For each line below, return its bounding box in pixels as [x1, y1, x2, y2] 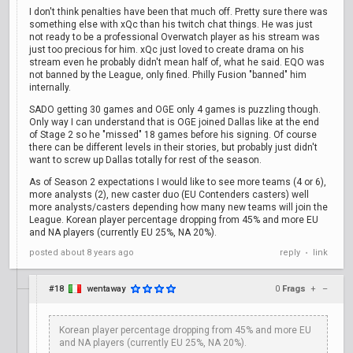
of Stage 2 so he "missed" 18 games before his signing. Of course [29, 129, 317, 140]
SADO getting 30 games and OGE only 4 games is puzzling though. [29, 104, 321, 115]
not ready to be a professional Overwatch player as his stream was [29, 32, 320, 43]
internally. [29, 82, 71, 93]
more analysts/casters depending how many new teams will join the [29, 202, 328, 213]
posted [29, 247, 61, 258]
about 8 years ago [61, 247, 134, 258]
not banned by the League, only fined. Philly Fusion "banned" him [29, 69, 307, 80]
